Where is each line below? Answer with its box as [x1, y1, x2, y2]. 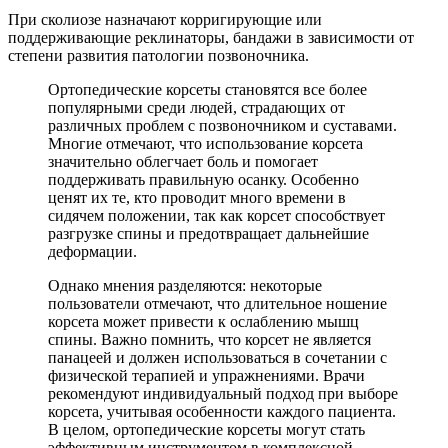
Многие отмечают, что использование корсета [48, 135, 363, 153]
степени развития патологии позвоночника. [8, 47, 309, 65]
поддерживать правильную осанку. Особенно [48, 171, 359, 189]
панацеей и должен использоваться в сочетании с [48, 349, 387, 367]
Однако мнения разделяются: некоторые [48, 277, 322, 295]
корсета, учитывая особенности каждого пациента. [48, 403, 396, 421]
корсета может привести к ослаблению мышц [48, 313, 359, 331]
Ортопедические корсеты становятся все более [48, 81, 367, 99]
